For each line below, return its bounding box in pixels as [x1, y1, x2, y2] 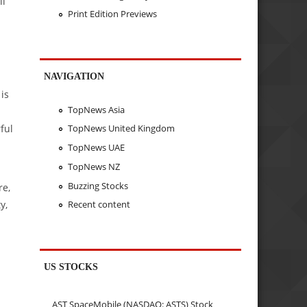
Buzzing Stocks [67, 179, 128, 192]
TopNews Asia [67, 103, 125, 116]
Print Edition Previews [67, 8, 157, 21]
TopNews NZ [67, 160, 120, 173]
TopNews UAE [67, 141, 125, 154]
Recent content [67, 198, 130, 211]
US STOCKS [44, 261, 99, 273]
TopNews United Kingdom [67, 122, 175, 135]
